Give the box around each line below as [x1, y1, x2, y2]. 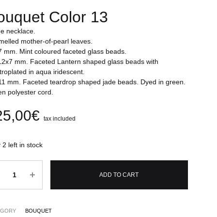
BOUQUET [25, 207, 52, 214]
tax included [43, 115, 76, 122]
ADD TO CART [99, 171, 139, 178]
